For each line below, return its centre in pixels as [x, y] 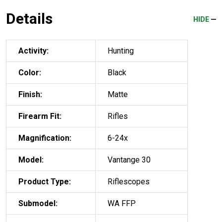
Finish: [30, 94]
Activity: [33, 51]
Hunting [121, 51]
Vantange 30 [129, 160]
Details [29, 18]
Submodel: [38, 203]
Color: [30, 72]
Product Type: [45, 181]
